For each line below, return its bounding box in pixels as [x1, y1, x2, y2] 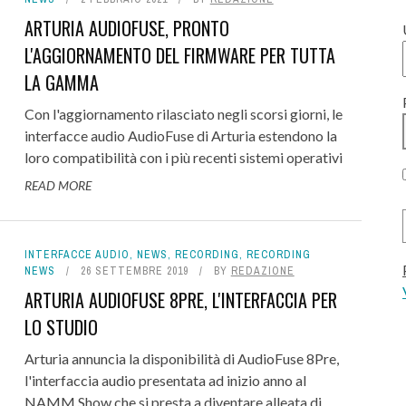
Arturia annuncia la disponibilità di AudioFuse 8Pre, [24, 350, 339, 367]
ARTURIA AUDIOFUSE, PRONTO [24, 14, 229, 42]
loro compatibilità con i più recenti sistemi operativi [24, 149, 343, 166]
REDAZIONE [230, 264, 295, 278]
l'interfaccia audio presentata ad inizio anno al [24, 372, 306, 389]
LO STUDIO [24, 314, 98, 341]
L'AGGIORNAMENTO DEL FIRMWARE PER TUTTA [24, 42, 335, 69]
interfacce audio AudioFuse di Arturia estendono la [24, 127, 337, 144]
